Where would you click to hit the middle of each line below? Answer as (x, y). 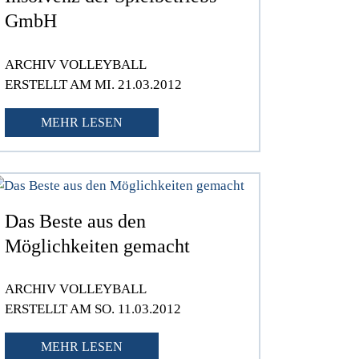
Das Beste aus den (76, 221)
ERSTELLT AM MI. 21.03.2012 (94, 84)
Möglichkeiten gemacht (98, 246)
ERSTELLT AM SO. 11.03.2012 (93, 309)
